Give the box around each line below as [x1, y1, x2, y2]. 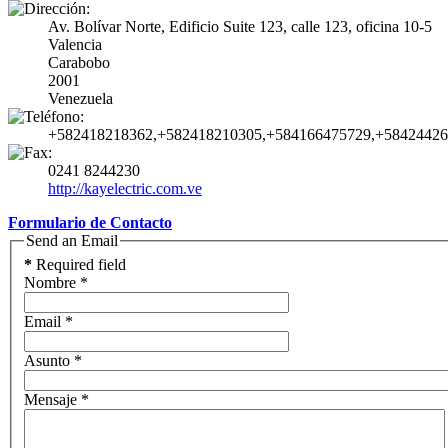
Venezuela [48, 90, 113, 108]
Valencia [48, 36, 102, 54]
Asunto [24, 352, 70, 370]
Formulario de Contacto [8, 214, 172, 232]
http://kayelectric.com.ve [48, 180, 202, 198]
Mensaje [24, 391, 77, 409]
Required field [32, 256, 126, 274]
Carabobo [48, 54, 110, 72]
